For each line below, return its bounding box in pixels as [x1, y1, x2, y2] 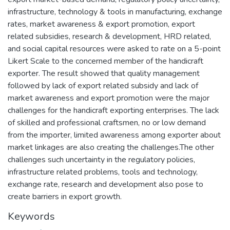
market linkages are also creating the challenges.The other [8, 142, 214, 153]
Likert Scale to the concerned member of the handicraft [8, 55, 203, 67]
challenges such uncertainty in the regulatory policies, [8, 154, 195, 165]
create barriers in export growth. [8, 191, 122, 202]
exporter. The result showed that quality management [8, 68, 200, 79]
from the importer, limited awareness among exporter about [8, 129, 221, 141]
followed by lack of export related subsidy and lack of [8, 80, 198, 91]
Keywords [8, 209, 55, 223]
